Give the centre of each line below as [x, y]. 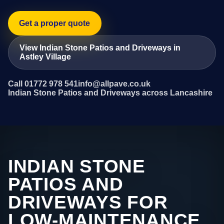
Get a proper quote [55, 23]
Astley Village [45, 56]
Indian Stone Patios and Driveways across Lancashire [110, 93]
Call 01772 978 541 [43, 84]
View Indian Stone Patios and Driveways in [100, 47]
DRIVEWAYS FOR [88, 202]
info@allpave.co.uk [114, 84]
